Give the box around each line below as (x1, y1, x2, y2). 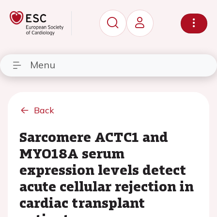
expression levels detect (19, 160, 186, 179)
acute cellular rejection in (19, 176, 194, 196)
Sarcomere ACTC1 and (19, 127, 168, 146)
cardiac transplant (19, 193, 145, 212)
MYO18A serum (19, 143, 124, 163)
